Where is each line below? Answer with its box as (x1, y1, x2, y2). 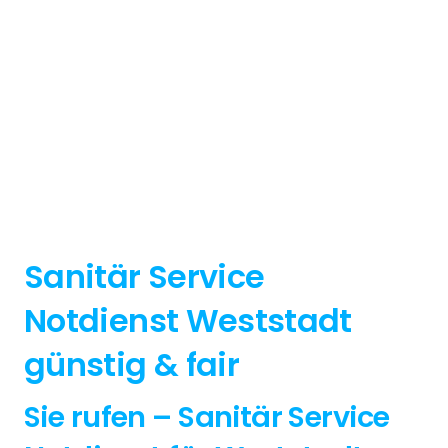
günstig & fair (24, 341, 240, 387)
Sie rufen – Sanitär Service (24, 397, 390, 438)
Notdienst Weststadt (24, 297, 352, 343)
